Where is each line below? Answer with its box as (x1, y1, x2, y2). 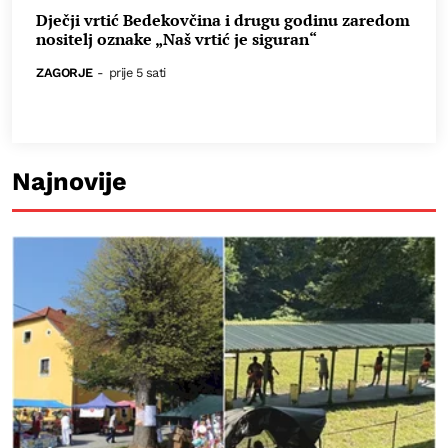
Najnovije (12, 167, 127, 197)
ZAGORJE (36, 65, 93, 81)
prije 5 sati (108, 65, 166, 81)
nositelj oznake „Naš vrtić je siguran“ (36, 28, 317, 51)
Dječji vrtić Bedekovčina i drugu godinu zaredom (36, 9, 410, 32)
